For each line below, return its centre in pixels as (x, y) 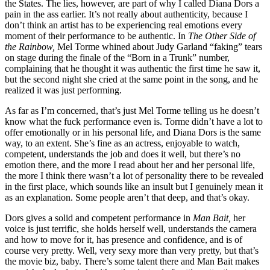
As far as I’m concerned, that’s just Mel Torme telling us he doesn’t (132, 110)
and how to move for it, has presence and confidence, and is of (124, 239)
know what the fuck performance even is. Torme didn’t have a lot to (134, 121)
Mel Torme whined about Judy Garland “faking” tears (159, 46)
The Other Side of (222, 36)
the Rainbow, (30, 46)
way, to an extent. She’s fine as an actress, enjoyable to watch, (122, 143)
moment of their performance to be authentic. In (96, 36)
